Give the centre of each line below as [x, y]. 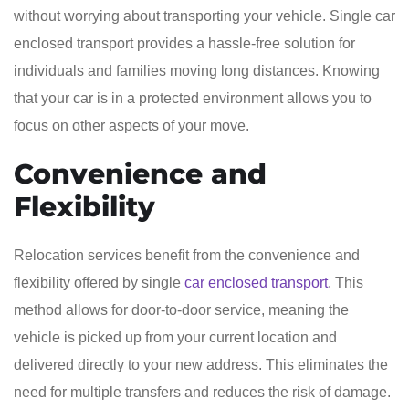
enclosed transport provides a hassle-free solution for [184, 43]
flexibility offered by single [99, 282]
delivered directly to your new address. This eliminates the [201, 364]
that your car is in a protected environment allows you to [193, 98]
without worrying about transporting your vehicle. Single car [204, 16]
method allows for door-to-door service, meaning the [181, 309]
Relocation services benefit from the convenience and [187, 255]
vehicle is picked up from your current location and [175, 337]
